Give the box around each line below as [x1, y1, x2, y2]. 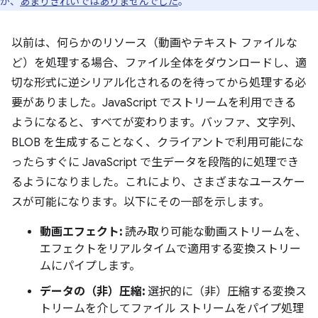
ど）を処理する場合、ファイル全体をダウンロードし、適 [11, 56, 307, 70]
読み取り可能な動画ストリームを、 [122, 225, 307, 239]
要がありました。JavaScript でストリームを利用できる [11, 96, 296, 110]
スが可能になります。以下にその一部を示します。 [11, 195, 270, 209]
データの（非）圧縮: [40, 285, 145, 299]
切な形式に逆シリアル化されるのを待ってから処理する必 [11, 76, 306, 90]
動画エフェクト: [40, 225, 122, 239]
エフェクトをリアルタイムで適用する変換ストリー [40, 242, 301, 256]
